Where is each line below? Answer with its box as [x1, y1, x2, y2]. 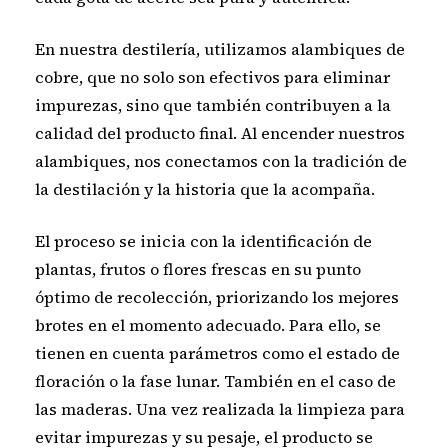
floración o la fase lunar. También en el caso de [35, 370, 397, 392]
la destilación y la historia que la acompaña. [35, 178, 376, 200]
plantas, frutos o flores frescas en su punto [35, 258, 362, 280]
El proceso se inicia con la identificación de [35, 230, 373, 252]
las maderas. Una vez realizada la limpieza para [35, 398, 406, 420]
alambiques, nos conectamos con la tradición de [35, 150, 408, 172]
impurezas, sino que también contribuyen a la [35, 94, 392, 116]
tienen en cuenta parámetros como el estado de [35, 342, 401, 364]
